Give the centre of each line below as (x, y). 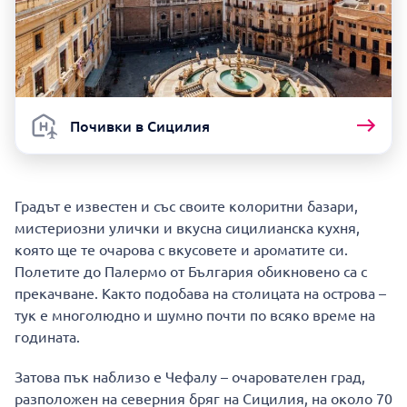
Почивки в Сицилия (140, 125)
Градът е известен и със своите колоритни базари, (186, 205)
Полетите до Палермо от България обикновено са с (191, 270)
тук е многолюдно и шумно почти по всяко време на (195, 314)
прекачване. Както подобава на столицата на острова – (200, 292)
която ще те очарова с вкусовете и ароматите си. (181, 248)
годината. (47, 336)
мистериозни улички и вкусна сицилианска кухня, (187, 227)
